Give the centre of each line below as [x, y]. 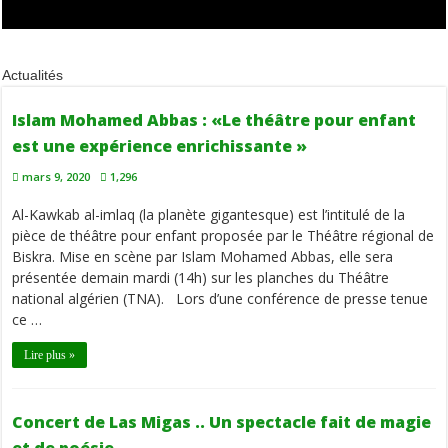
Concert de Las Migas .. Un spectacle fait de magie [222, 422]
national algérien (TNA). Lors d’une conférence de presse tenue [220, 299]
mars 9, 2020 [56, 177]
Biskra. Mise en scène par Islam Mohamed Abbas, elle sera [203, 257]
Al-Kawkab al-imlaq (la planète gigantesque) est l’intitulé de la [209, 215]
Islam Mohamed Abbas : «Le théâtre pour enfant [214, 120]
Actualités [33, 75]
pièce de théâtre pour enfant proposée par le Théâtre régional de [223, 236]
